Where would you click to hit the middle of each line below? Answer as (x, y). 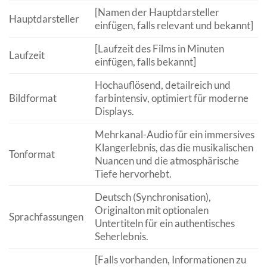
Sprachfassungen (46, 217)
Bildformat (33, 98)
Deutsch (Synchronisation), (153, 197)
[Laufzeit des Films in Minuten (159, 49)
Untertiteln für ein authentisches (164, 223)
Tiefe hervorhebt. (133, 174)
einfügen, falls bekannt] (145, 62)
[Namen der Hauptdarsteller (157, 13)
